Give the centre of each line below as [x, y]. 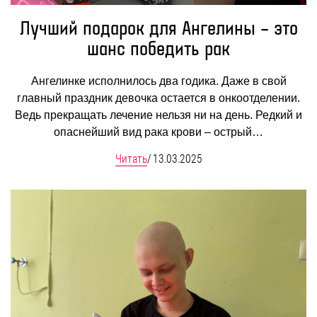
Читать [131, 158]
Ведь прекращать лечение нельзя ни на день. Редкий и [158, 115]
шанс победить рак [158, 50]
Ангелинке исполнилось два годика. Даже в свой [158, 81]
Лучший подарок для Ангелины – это [158, 29]
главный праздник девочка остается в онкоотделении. [158, 98]
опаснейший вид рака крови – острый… [158, 132]
